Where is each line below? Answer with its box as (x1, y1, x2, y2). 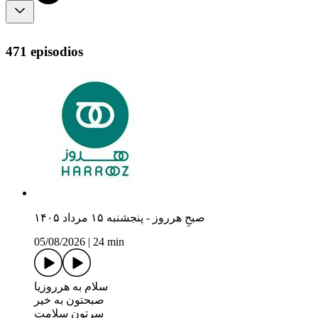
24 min (93, 236, 124, 248)
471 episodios (6, 43, 83, 59)
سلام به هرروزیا (34, 280, 108, 293)
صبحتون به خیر (34, 294, 104, 307)
